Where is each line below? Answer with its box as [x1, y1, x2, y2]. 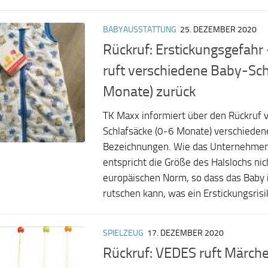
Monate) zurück [103, 83, 196, 100]
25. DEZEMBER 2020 [180, 24, 257, 35]
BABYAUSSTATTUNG [103, 24, 176, 35]
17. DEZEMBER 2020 [147, 227, 224, 238]
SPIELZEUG [103, 227, 144, 238]
